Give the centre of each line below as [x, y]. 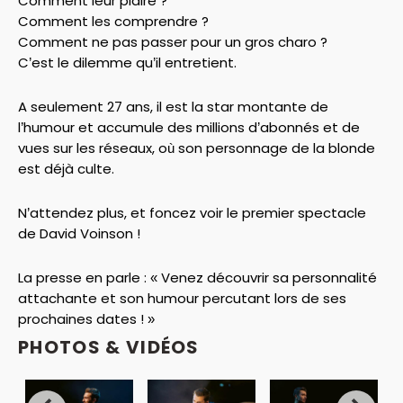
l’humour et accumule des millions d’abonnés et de [189, 127]
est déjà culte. [66, 168]
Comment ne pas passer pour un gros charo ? [173, 41]
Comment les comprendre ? [113, 21]
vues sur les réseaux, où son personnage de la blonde [197, 148]
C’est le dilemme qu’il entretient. [127, 62]
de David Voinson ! [79, 233]
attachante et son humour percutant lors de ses [182, 299]
